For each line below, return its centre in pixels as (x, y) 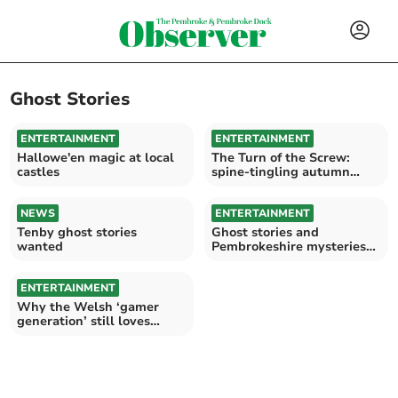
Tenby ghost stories (77, 232)
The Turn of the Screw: (281, 157)
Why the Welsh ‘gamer (88, 306)
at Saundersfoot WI (271, 260)
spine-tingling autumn (281, 171)
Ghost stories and (265, 232)
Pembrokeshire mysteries (289, 246)
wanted (40, 246)
